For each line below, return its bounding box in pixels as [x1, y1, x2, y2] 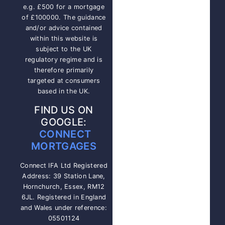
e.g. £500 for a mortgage [23, 3, 105, 11]
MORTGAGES [31, 140, 96, 152]
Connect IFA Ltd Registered [20, 161, 107, 169]
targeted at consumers [27, 77, 100, 85]
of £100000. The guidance [22, 14, 106, 22]
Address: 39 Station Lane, [22, 172, 105, 180]
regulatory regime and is [25, 56, 103, 64]
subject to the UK [36, 45, 92, 53]
